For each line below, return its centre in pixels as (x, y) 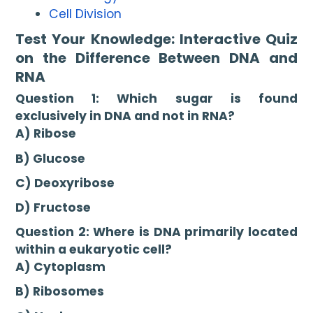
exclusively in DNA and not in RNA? (125, 116)
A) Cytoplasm (61, 267)
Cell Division (86, 14)
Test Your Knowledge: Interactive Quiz (156, 39)
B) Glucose (51, 158)
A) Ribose (46, 134)
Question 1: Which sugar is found (156, 99)
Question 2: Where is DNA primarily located (156, 232)
